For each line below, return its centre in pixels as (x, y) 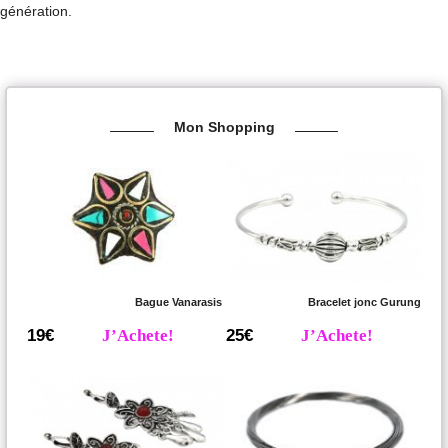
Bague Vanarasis (178, 302)
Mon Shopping (224, 127)
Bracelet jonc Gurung (365, 302)
